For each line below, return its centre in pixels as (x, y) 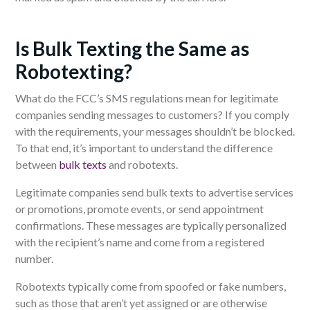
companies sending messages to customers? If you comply (152, 114)
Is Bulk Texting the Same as (132, 48)
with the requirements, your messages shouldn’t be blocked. (155, 131)
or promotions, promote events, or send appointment (139, 208)
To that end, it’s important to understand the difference (144, 147)
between (37, 164)
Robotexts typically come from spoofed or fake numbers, (151, 286)
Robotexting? (74, 71)
